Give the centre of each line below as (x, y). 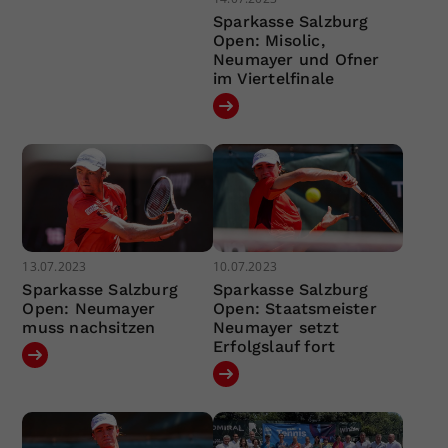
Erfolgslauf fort (274, 346)
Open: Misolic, (268, 41)
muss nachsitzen (89, 327)
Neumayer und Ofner (296, 60)
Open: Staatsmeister (294, 308)
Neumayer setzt (275, 327)
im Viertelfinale (273, 79)
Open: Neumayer (89, 308)
